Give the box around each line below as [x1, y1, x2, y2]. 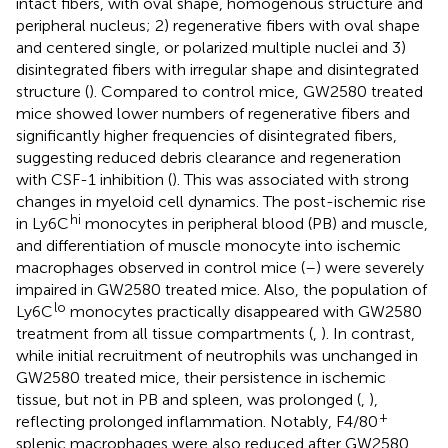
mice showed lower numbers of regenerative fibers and [16, 103, 410, 123]
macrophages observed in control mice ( [16, 257, 305, 277]
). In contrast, [321, 323, 415, 343]
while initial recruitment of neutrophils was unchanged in [16, 345, 418, 365]
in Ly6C [16, 213, 69, 233]
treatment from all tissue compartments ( [16, 323, 313, 343]
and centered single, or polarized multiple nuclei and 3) [16, 37, 406, 57]
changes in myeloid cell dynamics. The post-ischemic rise [16, 191, 426, 211]
